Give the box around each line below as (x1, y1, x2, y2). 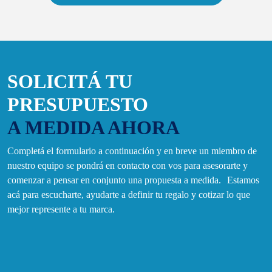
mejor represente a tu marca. (7, 204, 115, 215)
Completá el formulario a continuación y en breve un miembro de (7, 146, 257, 157)
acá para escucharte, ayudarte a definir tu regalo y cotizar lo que (7, 189, 250, 200)
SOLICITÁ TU (7, 70, 132, 93)
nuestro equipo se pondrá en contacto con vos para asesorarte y (7, 160, 248, 171)
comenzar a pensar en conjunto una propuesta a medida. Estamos (7, 175, 259, 186)
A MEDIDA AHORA (7, 117, 180, 139)
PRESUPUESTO (7, 93, 148, 116)
